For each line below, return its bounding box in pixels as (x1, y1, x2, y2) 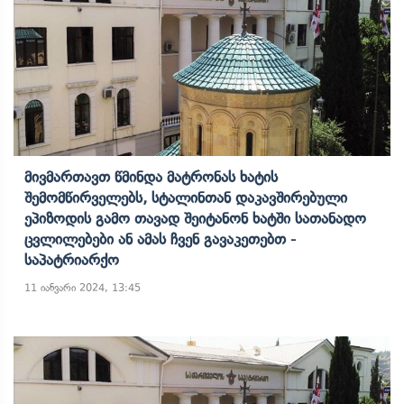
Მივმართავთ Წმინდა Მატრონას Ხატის (24, 168, 278, 186)
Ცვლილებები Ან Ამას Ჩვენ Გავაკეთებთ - (24, 230, 296, 248)
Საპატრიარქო (24, 251, 119, 269)
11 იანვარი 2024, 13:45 (24, 281, 141, 294)
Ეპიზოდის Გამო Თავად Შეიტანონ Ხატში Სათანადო (24, 209, 366, 227)
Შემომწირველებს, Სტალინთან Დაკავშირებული (24, 188, 347, 207)
